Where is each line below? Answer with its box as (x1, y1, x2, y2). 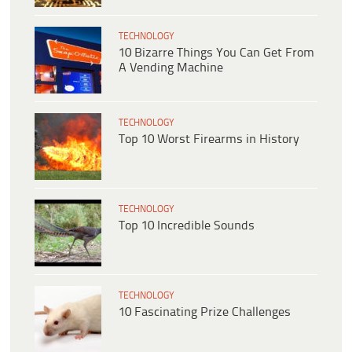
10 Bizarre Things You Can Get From (119, 46, 314, 60)
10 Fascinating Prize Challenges (119, 305, 291, 319)
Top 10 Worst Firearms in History (119, 132, 299, 146)
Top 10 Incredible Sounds (119, 218, 255, 233)
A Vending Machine (119, 60, 223, 75)
